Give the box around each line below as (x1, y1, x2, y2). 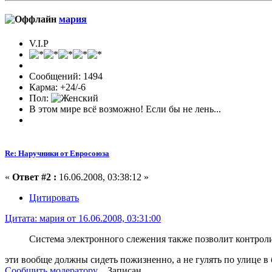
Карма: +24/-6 (29, 81, 86, 92)
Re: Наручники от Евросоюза (5, 148, 109, 158)
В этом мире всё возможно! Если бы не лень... (29, 103, 221, 114)
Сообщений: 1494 (29, 70, 103, 81)
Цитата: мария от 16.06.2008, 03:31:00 (5, 212, 161, 223)
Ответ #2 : (12, 171, 56, 182)
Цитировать (29, 192, 79, 203)
